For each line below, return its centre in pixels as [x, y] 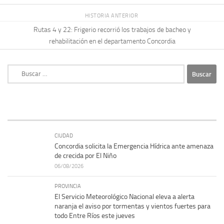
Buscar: [18, 69]
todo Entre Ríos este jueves [95, 216]
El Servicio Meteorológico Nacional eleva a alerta [124, 197]
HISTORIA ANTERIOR [112, 16]
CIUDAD [64, 136]
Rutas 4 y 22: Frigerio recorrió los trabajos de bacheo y [112, 29]
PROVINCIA [68, 186]
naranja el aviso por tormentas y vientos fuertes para [132, 206]
